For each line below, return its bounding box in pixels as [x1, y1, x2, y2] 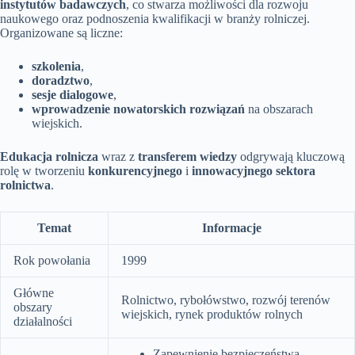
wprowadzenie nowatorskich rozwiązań [32, 101, 245, 116]
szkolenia [32, 59, 81, 73]
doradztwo [32, 73, 90, 87]
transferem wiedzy [138, 149, 237, 163]
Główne [13, 285, 54, 300]
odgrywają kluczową [237, 149, 345, 163]
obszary [13, 300, 52, 314]
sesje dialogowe [32, 87, 113, 101]
